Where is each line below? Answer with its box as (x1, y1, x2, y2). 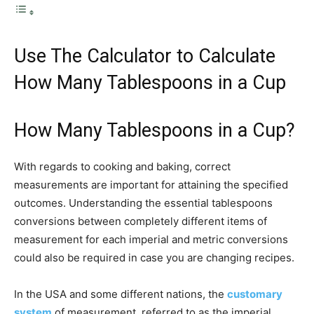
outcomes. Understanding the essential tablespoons (14, 196, 273, 210)
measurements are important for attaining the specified (14, 178, 288, 192)
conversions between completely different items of (14, 214, 267, 228)
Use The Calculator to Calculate (14, 45, 275, 68)
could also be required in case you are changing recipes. (14, 251, 294, 265)
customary (227, 287, 282, 301)
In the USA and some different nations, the (14, 287, 227, 301)
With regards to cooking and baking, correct (14, 160, 231, 174)
